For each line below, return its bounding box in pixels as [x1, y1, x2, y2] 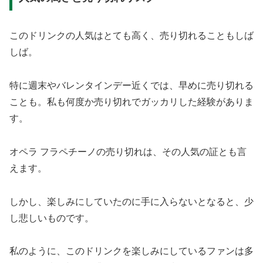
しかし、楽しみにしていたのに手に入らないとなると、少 [9, 196, 254, 207]
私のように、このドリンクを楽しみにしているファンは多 [9, 246, 254, 257]
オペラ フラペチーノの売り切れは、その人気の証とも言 [9, 146, 247, 157]
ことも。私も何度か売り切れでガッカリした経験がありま [9, 97, 254, 107]
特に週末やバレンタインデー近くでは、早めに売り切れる [9, 80, 254, 91]
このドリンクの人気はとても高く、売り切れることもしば [9, 31, 254, 41]
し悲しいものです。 [9, 213, 94, 223]
